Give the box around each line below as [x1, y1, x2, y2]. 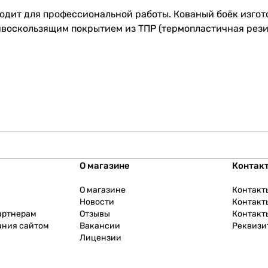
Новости [80, 197, 115, 208]
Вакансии [80, 221, 121, 232]
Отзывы [80, 209, 111, 220]
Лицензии [80, 233, 122, 243]
